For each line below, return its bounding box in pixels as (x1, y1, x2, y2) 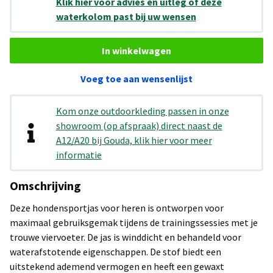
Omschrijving (10, 178, 81, 194)
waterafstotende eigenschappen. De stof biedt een (10, 246, 221, 258)
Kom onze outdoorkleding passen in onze (55, 105, 229, 118)
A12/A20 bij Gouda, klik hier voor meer (55, 134, 212, 147)
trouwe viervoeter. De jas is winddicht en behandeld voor (10, 231, 241, 244)
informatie (55, 149, 102, 161)
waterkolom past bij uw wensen (55, 10, 196, 23)
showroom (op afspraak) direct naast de (55, 119, 222, 132)
